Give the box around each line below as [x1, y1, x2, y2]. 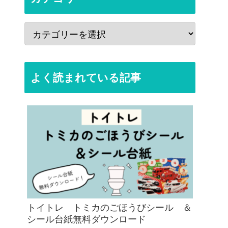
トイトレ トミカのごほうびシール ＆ [27, 203, 192, 213]
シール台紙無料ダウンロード [27, 214, 146, 225]
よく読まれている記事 [31, 71, 141, 83]
